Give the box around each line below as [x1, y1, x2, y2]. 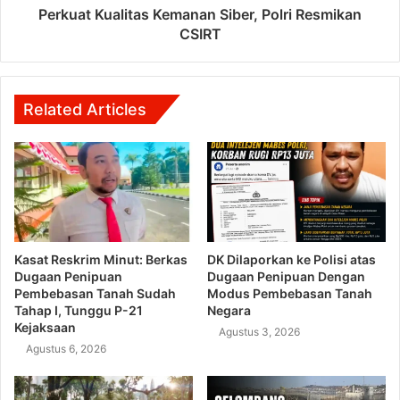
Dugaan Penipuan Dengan [207, 269, 365, 285]
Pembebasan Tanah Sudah [14, 286, 176, 302]
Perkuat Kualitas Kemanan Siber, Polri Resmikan [38, 4, 362, 23]
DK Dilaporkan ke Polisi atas [207, 252, 376, 268]
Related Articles [23, 99, 146, 119]
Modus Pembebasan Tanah [207, 286, 372, 302]
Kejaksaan [14, 320, 76, 336]
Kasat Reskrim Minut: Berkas [14, 252, 187, 268]
